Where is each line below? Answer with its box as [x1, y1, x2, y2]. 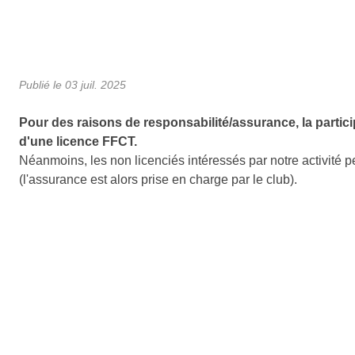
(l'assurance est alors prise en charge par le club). [19, 172, 297, 186]
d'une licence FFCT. [19, 134, 137, 148]
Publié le [19, 78, 65, 91]
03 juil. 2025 [65, 78, 126, 91]
